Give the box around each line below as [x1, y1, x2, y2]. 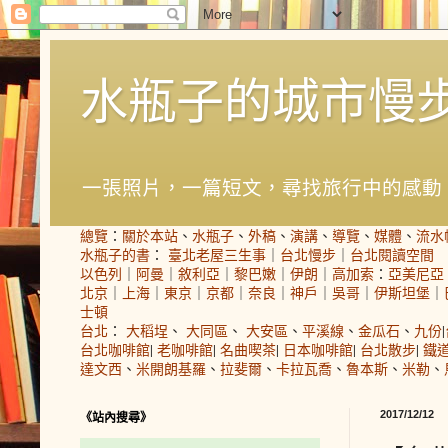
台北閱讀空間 [350, 244, 434, 264]
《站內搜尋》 [80, 408, 152, 426]
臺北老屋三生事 [168, 244, 266, 264]
